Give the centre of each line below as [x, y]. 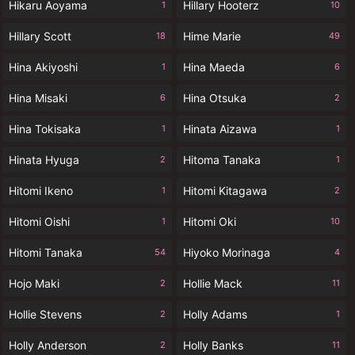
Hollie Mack [213, 283]
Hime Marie [212, 36]
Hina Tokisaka [45, 129]
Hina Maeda [214, 67]
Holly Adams [215, 314]
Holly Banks [213, 345]
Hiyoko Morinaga [227, 252]
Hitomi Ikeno [41, 191]
